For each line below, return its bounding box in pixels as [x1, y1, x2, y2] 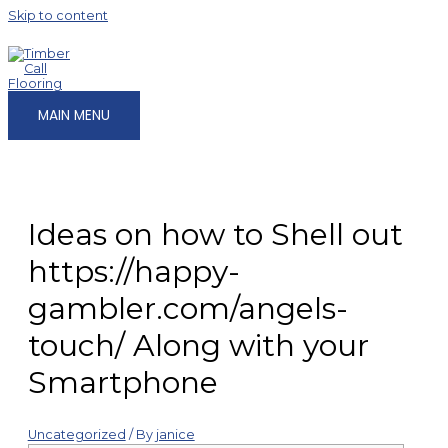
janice [155, 426, 195, 442]
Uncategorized [27, 426, 126, 442]
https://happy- [27, 252, 240, 290]
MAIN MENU [38, 105, 110, 125]
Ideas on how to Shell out [27, 215, 403, 253]
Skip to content [8, 8, 108, 23]
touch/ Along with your [27, 326, 369, 364]
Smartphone [27, 363, 218, 401]
